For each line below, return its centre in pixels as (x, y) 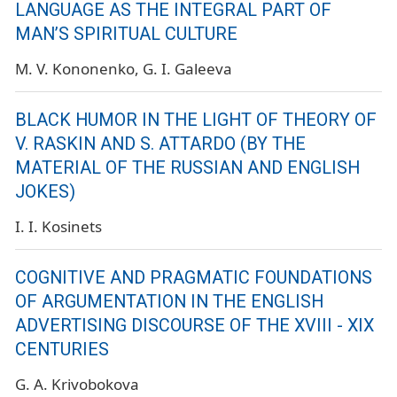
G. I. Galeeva (187, 69)
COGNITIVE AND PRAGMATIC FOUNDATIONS (194, 277)
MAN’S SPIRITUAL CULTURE (126, 35)
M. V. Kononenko (75, 69)
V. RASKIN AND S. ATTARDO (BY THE (160, 144)
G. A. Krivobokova (77, 384)
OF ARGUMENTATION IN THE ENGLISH (169, 301)
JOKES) (45, 192)
